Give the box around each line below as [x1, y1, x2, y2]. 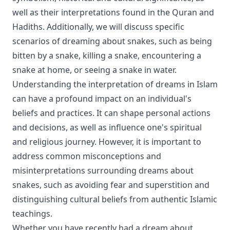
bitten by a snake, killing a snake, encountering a [12, 50, 201, 61]
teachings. [12, 208, 52, 219]
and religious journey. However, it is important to [12, 136, 201, 147]
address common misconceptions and [12, 150, 161, 162]
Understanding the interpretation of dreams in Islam [12, 79, 218, 90]
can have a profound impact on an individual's [12, 93, 191, 104]
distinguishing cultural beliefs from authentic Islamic [12, 194, 217, 205]
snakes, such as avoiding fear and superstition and [12, 179, 209, 190]
